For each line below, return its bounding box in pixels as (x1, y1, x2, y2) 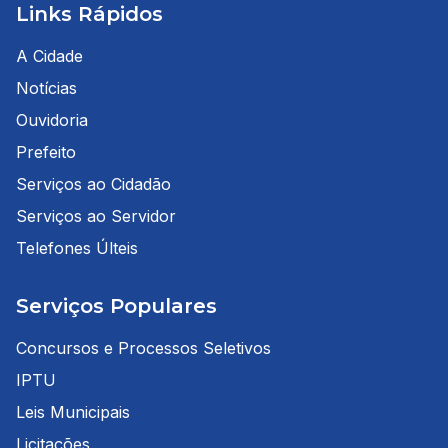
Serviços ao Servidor (16, 206, 176, 226)
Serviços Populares (16, 294, 217, 318)
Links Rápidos (16, 2, 163, 26)
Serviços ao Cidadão (16, 174, 171, 194)
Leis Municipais (16, 402, 130, 422)
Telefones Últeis (16, 238, 138, 258)
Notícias (16, 78, 77, 98)
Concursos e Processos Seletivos (16, 338, 271, 358)
